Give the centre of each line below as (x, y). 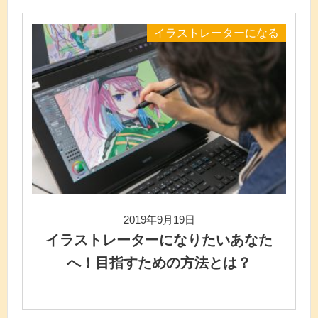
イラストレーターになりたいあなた (159, 240)
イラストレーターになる (216, 33)
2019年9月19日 (159, 219)
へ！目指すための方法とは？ (159, 262)
